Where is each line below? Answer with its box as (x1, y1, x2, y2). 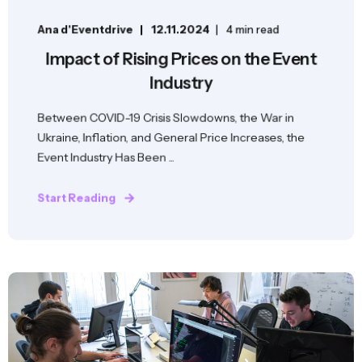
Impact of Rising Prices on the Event (45, 48, 317, 69)
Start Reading (37, 191, 116, 204)
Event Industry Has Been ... (37, 149, 175, 165)
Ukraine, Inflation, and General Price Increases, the (37, 129, 305, 145)
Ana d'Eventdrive (37, 22, 133, 36)
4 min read (226, 22, 280, 36)
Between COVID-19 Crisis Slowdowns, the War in (37, 110, 294, 125)
